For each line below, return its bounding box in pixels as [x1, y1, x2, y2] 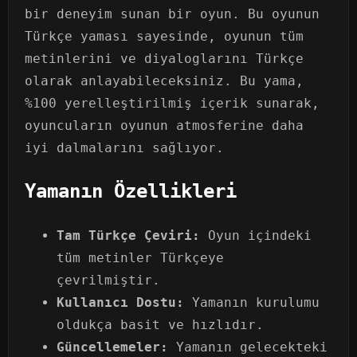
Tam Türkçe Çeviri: [57, 228, 200, 244]
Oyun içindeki [200, 228, 312, 244]
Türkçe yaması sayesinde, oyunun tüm [25, 28, 304, 44]
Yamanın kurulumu [184, 295, 320, 311]
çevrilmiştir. [57, 273, 160, 288]
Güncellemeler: [57, 339, 168, 355]
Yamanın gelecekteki [168, 339, 328, 355]
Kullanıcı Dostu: [57, 295, 184, 311]
